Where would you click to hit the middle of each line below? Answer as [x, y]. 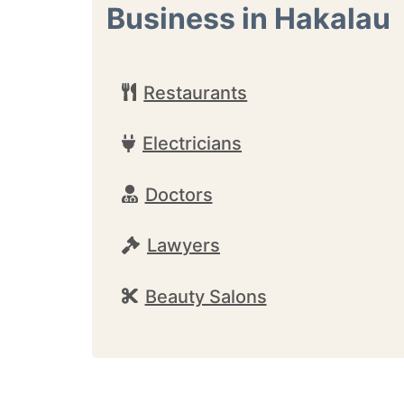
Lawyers [184, 245]
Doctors [179, 194]
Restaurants [196, 92]
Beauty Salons [206, 296]
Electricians [192, 143]
